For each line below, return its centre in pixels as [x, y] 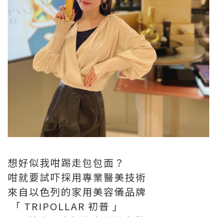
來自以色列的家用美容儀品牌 [77, 192]
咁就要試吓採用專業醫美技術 [77, 177]
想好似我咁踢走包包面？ [66, 163]
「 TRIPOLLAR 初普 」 [65, 206]
